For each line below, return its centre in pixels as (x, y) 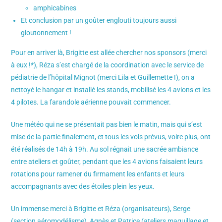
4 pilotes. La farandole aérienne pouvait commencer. (91, 102)
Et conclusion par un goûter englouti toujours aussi (99, 20)
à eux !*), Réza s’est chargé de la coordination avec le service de (108, 65)
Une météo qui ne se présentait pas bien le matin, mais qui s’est (107, 124)
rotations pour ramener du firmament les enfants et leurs (98, 174)
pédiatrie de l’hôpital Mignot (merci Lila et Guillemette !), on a (103, 77)
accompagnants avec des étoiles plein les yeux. (83, 186)
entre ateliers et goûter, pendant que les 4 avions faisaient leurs (107, 162)
